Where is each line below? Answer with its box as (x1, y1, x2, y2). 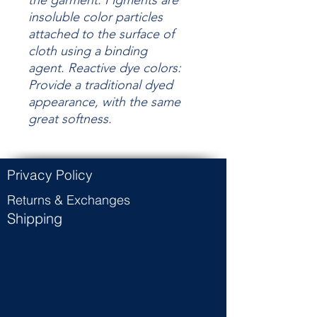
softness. (62, 111, 112, 127)
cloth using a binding (28, 43, 147, 59)
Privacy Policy (7, 166, 93, 184)
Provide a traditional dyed (28, 77, 173, 93)
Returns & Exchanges (7, 192, 130, 209)
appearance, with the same (28, 94, 180, 110)
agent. (28, 60, 68, 76)
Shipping (7, 209, 62, 228)
